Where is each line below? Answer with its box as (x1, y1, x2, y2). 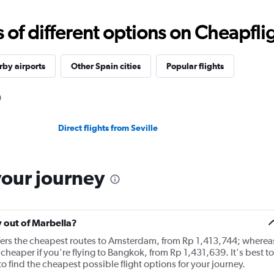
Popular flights (166, 61, 224, 71)
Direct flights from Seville (58, 122, 158, 133)
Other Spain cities (70, 61, 141, 71)
